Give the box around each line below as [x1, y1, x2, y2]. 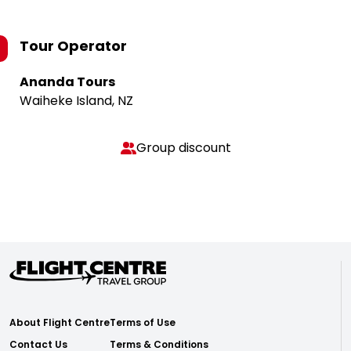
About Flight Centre [9, 316, 110, 329]
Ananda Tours [20, 73, 115, 91]
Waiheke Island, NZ [20, 92, 133, 110]
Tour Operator [20, 36, 127, 56]
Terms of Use [110, 316, 175, 329]
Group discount [136, 139, 231, 157]
